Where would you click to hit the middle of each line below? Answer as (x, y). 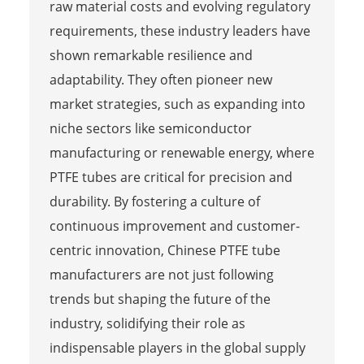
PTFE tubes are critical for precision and (171, 177)
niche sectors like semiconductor (150, 128)
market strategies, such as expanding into (177, 104)
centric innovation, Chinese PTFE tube (165, 250)
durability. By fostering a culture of (154, 201)
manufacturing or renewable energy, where (182, 152)
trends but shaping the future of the (160, 299)
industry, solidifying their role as (147, 323)
